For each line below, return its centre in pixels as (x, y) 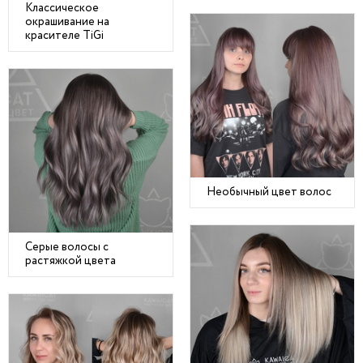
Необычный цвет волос (269, 192)
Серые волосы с (67, 247)
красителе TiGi (64, 36)
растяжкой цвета (70, 261)
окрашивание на (67, 22)
